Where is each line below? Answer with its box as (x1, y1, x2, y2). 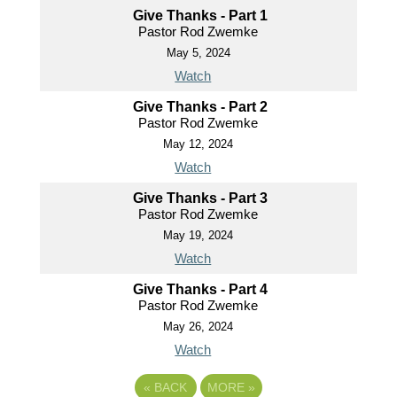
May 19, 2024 (163, 229, 234, 243)
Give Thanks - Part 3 (133, 191, 269, 206)
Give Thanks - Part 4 (133, 282, 269, 298)
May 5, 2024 (166, 46, 230, 60)
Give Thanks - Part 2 (133, 99, 269, 115)
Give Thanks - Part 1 (133, 8, 269, 24)
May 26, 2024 (163, 320, 234, 334)
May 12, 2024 (163, 137, 234, 152)
